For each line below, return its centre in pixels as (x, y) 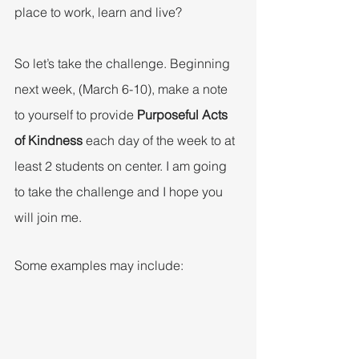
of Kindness (48, 140)
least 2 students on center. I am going (122, 165)
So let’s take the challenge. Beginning (124, 63)
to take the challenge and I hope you (120, 191)
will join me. (48, 217)
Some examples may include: (99, 265)
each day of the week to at (160, 140)
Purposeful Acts (184, 114)
